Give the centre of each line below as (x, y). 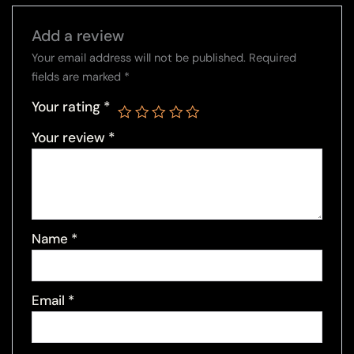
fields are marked (78, 77)
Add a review (78, 36)
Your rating (68, 106)
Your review (70, 137)
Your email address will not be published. (139, 58)
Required (273, 58)
